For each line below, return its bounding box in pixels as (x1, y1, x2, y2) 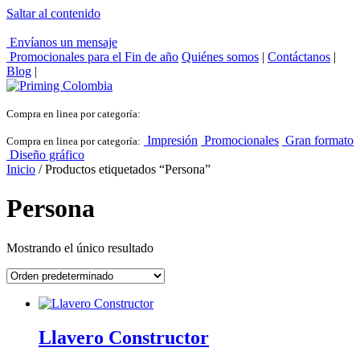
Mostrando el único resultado (6, 240, 153, 255)
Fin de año (125, 50, 178, 63)
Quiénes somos (182, 50, 259, 63)
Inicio (6, 162, 35, 176)
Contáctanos (268, 50, 330, 63)
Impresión (144, 133, 198, 147)
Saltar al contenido (6, 6, 100, 20)
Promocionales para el (10, 50, 125, 63)
